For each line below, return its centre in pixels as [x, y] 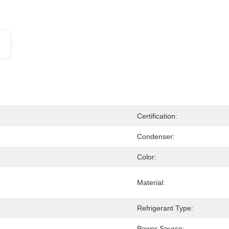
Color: [147, 157]
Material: [151, 182]
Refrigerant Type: [165, 208]
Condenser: [156, 136]
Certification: [157, 116]
